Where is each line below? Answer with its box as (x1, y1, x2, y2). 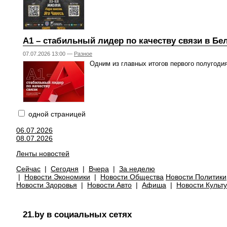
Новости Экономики (24, 173, 90, 181)
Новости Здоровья (16, 181, 77, 189)
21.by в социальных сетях (23, 209, 132, 219)
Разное (74, 51, 92, 57)
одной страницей (26, 110, 86, 118)
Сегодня (51, 165, 79, 173)
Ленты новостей (16, 149, 69, 158)
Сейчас (16, 165, 41, 173)
